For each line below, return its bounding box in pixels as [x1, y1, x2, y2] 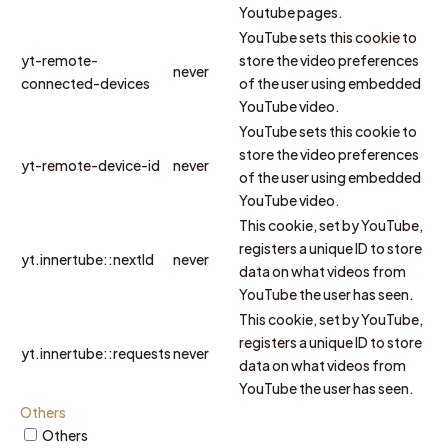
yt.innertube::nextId [21, 249, 154, 268]
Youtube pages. [239, 2, 343, 21]
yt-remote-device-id [21, 155, 160, 174]
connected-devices [21, 73, 150, 92]
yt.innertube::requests [21, 343, 171, 362]
